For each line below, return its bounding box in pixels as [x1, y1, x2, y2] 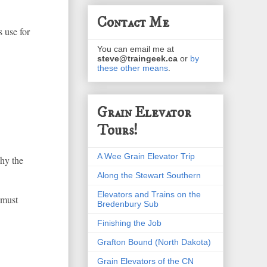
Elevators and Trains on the [97, 189, 201, 199]
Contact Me [97, 14, 169, 32]
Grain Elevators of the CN [97, 256, 194, 266]
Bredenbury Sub [97, 198, 159, 209]
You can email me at [97, 44, 174, 54]
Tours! [97, 121, 138, 139]
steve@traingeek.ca [97, 54, 178, 64]
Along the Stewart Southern [97, 170, 201, 180]
